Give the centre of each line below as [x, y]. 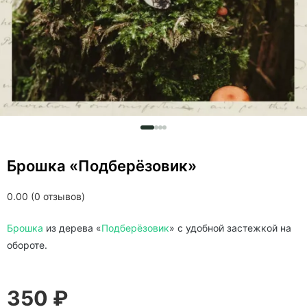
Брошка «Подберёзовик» [102, 166]
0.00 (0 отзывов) [46, 196]
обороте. [27, 245]
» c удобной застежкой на [230, 228]
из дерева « [72, 228]
